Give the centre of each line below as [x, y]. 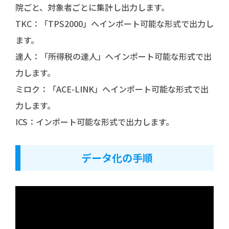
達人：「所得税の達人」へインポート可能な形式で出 [113, 56]
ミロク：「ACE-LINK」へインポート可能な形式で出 [112, 89]
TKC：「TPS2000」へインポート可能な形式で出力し [114, 24]
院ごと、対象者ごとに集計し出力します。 [92, 7]
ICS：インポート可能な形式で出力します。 [95, 122]
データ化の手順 [117, 158]
